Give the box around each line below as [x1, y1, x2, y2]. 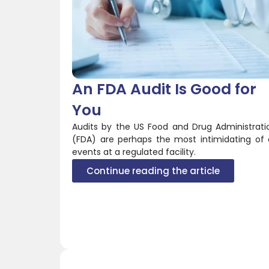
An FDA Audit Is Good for [72, 78, 256, 100]
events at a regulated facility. [72, 145, 196, 158]
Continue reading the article [86, 164, 220, 177]
